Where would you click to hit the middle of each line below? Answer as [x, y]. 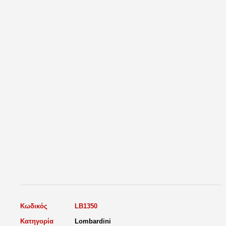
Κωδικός [34, 206]
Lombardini [93, 221]
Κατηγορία [37, 221]
